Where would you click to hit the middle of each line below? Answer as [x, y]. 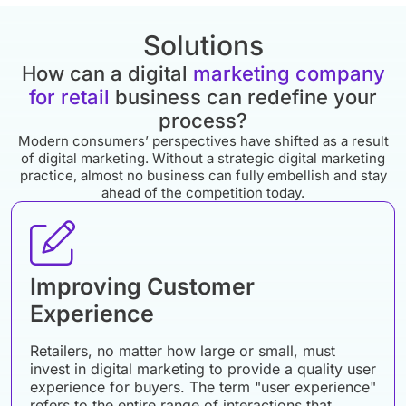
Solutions [203, 46]
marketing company [289, 74]
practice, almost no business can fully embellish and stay [203, 176]
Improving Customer [142, 287]
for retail [72, 97]
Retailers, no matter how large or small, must [183, 351]
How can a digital [107, 74]
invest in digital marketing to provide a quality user [203, 369]
